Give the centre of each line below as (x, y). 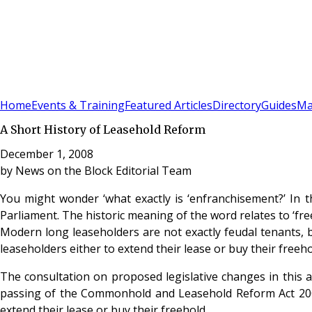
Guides (279, 106)
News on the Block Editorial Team (103, 170)
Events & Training (78, 106)
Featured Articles (169, 106)
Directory (237, 106)
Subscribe (50, 88)
